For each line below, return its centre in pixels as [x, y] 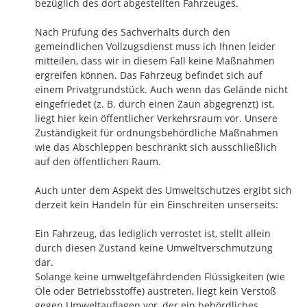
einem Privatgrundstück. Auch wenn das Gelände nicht [161, 90]
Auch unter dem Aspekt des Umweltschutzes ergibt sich [163, 191]
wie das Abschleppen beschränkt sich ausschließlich [156, 147]
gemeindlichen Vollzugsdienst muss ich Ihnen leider [155, 47]
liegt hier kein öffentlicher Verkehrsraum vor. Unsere [156, 119]
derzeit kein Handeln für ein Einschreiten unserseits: [157, 205]
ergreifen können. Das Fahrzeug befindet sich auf [149, 75]
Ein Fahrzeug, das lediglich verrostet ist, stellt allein [153, 234]
